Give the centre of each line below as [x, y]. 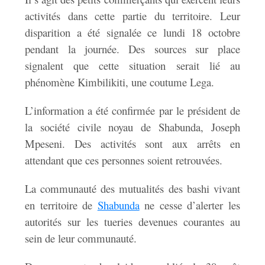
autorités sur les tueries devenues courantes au [132, 222]
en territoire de [61, 205]
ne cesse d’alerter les [190, 205]
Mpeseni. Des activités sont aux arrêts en [132, 144]
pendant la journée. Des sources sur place [132, 49]
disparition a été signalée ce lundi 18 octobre [132, 33]
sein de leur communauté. [81, 238]
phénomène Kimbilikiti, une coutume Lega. [120, 82]
